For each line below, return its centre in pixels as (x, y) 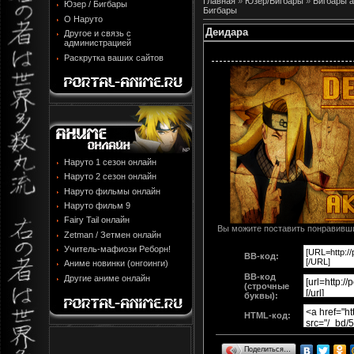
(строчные (267, 286)
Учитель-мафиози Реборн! (117, 249)
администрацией (98, 43)
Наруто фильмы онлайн (112, 191)
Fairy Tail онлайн (97, 220)
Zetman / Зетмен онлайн (113, 234)
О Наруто (83, 19)
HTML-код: (267, 316)
